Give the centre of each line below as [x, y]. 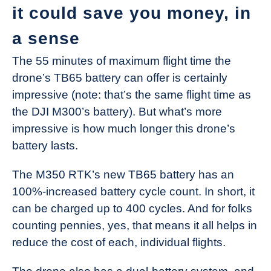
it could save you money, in [132, 13]
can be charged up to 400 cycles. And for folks [132, 208]
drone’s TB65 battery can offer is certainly [120, 77]
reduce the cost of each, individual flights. [119, 242]
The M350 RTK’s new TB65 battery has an [123, 174]
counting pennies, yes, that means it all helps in [135, 225]
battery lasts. [45, 145]
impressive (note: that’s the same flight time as [132, 94]
